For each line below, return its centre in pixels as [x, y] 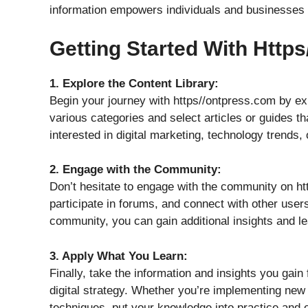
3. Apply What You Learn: [119, 256]
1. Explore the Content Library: [134, 83]
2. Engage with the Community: [135, 169]
